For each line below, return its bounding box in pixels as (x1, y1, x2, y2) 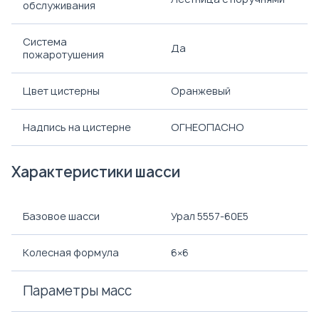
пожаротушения (23, 48, 104, 61)
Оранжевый (171, 84, 231, 98)
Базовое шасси (23, 209, 100, 223)
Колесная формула (23, 246, 119, 259)
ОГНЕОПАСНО (171, 120, 244, 134)
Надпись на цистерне (23, 120, 131, 134)
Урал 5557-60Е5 (171, 209, 249, 223)
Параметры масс (23, 282, 132, 300)
